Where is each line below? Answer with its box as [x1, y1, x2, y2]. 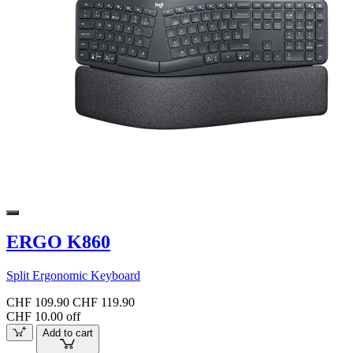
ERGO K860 [6, 231, 110, 252]
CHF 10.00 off [6, 309, 80, 323]
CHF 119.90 [72, 295, 135, 309]
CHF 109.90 [6, 295, 69, 309]
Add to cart [42, 327, 93, 340]
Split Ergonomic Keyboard [6, 268, 140, 282]
